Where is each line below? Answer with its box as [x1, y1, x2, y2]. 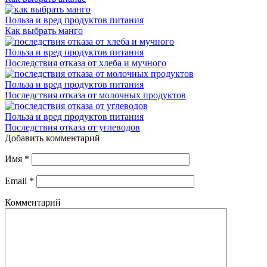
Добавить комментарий [5, 133, 100, 144]
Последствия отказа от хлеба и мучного [5, 58, 166, 69]
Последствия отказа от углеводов [5, 122, 140, 133]
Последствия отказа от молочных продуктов [5, 90, 186, 101]
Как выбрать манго [5, 26, 83, 36]
